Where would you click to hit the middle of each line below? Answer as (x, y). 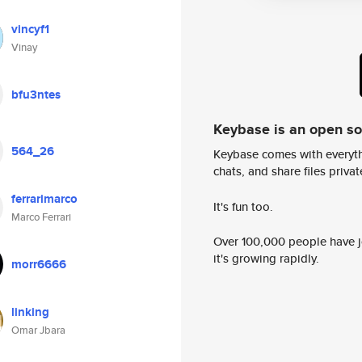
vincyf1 (30, 29)
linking (30, 312)
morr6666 (39, 264)
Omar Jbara (38, 330)
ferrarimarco (44, 199)
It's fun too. (243, 206)
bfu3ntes (36, 95)
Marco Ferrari (41, 217)
